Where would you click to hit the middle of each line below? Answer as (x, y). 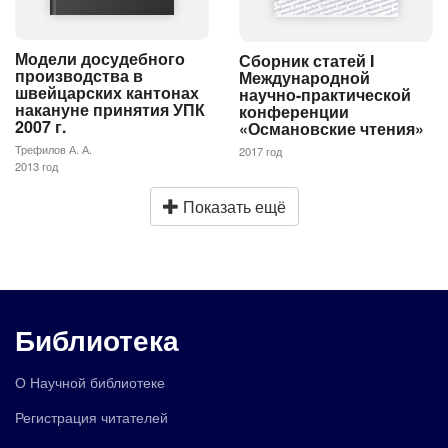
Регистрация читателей (91, 416)
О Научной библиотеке (90, 381)
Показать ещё (232, 207)
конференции (294, 111)
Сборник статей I (306, 60)
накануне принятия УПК (110, 109)
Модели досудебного (100, 58)
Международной (304, 77)
